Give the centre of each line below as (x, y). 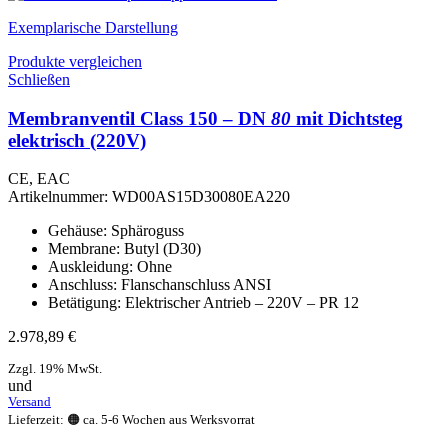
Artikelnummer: (60, 197)
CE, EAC (39, 179)
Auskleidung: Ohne (110, 267)
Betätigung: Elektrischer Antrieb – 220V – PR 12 (203, 303)
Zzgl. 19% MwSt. (55, 369)
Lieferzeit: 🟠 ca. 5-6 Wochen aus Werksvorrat (131, 420)
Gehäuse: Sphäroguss (116, 231)
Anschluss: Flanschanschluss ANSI (159, 285)
